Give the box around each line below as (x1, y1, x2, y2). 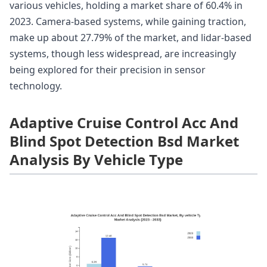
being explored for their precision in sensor (10, 63, 206, 77)
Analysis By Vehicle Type (10, 150, 183, 170)
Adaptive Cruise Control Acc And (10, 113, 238, 133)
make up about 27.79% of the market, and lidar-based (10, 31, 252, 45)
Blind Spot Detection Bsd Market (10, 131, 239, 151)
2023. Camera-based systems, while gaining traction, (10, 15, 246, 29)
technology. (10, 79, 62, 93)
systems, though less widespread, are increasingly (10, 47, 236, 61)
